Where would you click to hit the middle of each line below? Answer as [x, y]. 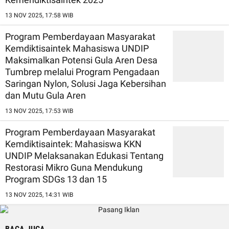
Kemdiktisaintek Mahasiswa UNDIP [77, 48]
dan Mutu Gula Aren [45, 95]
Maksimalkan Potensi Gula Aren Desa [81, 60]
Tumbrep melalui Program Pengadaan [82, 72]
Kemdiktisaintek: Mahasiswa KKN [73, 144]
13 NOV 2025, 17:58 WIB [39, 15]
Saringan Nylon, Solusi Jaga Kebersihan [86, 83]
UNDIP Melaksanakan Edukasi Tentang [84, 155]
